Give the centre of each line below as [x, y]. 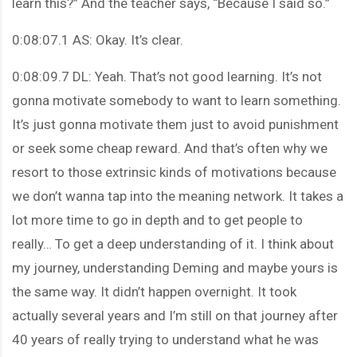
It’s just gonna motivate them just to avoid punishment [175, 124]
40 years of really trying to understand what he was [165, 339]
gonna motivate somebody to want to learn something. [177, 100]
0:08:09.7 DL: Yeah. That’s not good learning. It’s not [167, 76]
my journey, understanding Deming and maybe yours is [175, 267]
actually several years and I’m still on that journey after [175, 315]
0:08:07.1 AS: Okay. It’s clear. [98, 39]
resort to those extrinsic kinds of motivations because [174, 172]
